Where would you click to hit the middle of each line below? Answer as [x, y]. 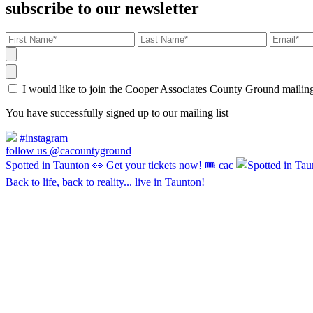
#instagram [42, 138]
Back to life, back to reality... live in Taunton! [105, 182]
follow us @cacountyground [68, 151]
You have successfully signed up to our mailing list [117, 113]
